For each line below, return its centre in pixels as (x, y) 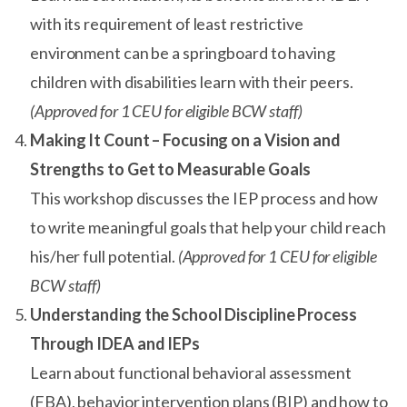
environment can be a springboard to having (183, 53)
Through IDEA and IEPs (115, 343)
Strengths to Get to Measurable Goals (171, 169)
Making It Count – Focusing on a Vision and (185, 140)
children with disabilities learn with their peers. (192, 82)
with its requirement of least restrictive (167, 24)
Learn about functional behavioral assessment (191, 372)
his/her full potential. (104, 256)
